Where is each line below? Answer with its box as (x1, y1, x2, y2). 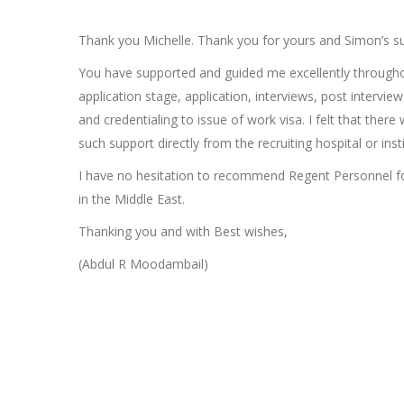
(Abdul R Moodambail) (78, 255, 208, 272)
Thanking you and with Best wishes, (78, 223, 288, 240)
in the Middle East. (78, 190, 185, 207)
